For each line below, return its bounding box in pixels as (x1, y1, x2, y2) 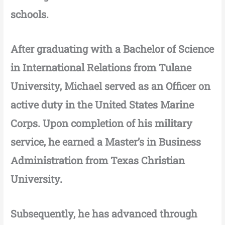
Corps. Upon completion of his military (11, 117, 193, 130)
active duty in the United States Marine (11, 98, 194, 111)
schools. (11, 8, 49, 21)
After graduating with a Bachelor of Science (11, 42, 214, 56)
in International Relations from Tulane (11, 61, 192, 74)
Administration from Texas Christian (11, 154, 185, 167)
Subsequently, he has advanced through (11, 207, 198, 220)
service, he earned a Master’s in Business (11, 135, 201, 149)
